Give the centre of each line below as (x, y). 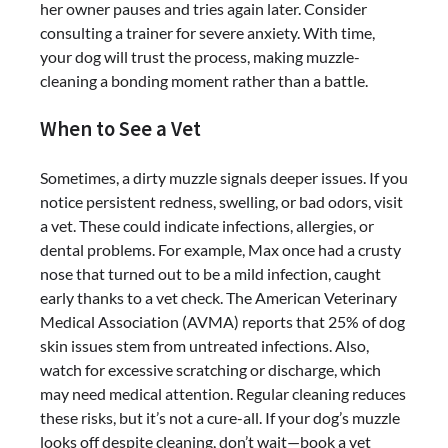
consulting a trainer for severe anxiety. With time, (207, 33)
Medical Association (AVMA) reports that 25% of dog (222, 321)
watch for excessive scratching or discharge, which (210, 369)
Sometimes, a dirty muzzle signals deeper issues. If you (224, 177)
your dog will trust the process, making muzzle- (200, 57)
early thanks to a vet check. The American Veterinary (218, 297)
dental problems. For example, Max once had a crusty (220, 249)
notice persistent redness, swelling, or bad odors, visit (221, 201)
